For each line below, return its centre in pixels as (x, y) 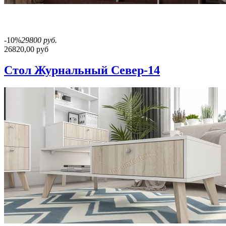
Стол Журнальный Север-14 (82, 70)
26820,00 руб (26, 49)
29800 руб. (39, 40)
